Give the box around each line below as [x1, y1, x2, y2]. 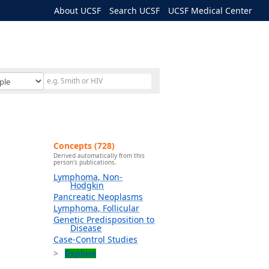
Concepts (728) [53, 140, 115, 151]
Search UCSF [109, 5, 160, 16]
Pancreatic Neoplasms [53, 191, 143, 203]
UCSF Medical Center [168, 5, 252, 16]
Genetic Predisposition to [53, 214, 154, 226]
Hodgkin [70, 180, 104, 192]
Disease [70, 222, 101, 234]
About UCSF [54, 5, 101, 16]
